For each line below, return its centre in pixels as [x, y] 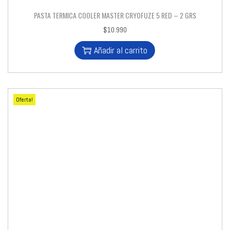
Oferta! [24, 99]
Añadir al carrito [121, 50]
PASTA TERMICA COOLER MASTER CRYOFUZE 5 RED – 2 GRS [115, 15]
